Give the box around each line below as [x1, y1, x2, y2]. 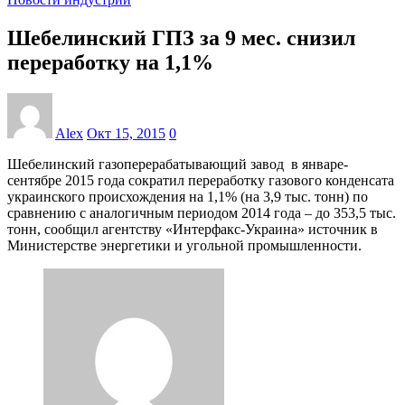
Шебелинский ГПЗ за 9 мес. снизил [7, 25, 355, 50]
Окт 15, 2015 [87, 125, 165, 141]
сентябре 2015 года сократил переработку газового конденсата [7, 172, 394, 188]
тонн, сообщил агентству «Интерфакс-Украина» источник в [7, 221, 378, 237]
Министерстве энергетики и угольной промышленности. [7, 237, 362, 253]
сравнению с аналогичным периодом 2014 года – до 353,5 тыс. [7, 204, 396, 221]
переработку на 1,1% [7, 50, 213, 74]
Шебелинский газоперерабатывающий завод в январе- [7, 155, 348, 172]
